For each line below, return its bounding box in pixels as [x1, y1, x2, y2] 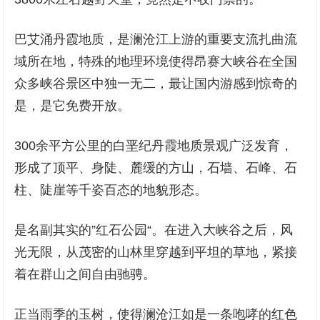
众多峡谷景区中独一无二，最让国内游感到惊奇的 [14, 76, 298, 91]
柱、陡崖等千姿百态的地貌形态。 [14, 183, 208, 197]
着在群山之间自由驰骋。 [14, 267, 156, 281]
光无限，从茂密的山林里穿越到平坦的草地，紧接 [14, 245, 298, 259]
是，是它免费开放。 [14, 99, 131, 113]
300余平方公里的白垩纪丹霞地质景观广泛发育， [14, 139, 294, 153]
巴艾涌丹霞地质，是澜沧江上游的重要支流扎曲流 [14, 32, 298, 46]
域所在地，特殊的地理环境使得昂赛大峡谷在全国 [14, 54, 298, 69]
